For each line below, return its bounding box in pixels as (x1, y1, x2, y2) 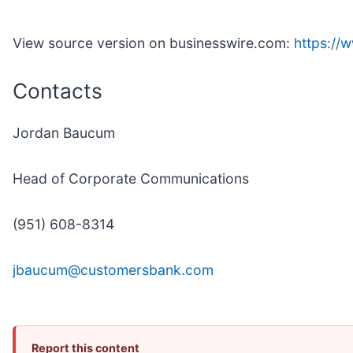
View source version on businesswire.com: (13, 34, 294, 51)
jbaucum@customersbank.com (13, 262, 214, 279)
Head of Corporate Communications (13, 170, 249, 188)
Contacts (13, 77, 102, 103)
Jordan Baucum (13, 124, 115, 142)
